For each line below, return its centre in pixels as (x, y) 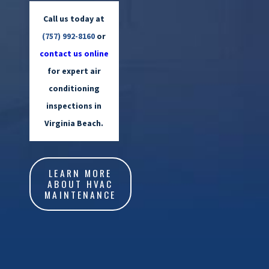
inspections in (74, 106)
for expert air (74, 71)
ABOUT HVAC (80, 184)
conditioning (74, 89)
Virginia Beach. (74, 123)
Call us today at (74, 19)
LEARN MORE (80, 173)
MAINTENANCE (80, 195)
